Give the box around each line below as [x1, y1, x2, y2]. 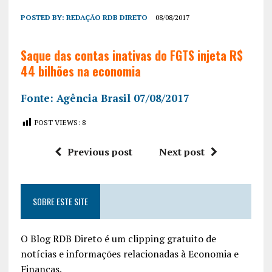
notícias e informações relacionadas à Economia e [20, 246, 239, 260]
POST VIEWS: [34, 117, 80, 127]
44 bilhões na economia [20, 61, 141, 80]
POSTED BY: [20, 12, 66, 22]
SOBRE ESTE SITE [32, 194, 88, 208]
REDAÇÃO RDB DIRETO [66, 12, 148, 22]
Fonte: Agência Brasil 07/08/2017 [20, 90, 189, 105]
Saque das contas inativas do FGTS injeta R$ [20, 46, 243, 64]
